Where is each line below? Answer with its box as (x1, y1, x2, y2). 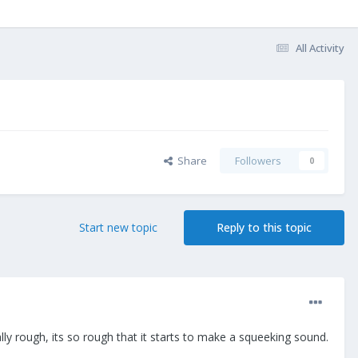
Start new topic (79, 220, 157, 236)
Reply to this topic (217, 220, 312, 236)
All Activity (296, 40, 344, 55)
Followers (235, 153, 281, 169)
